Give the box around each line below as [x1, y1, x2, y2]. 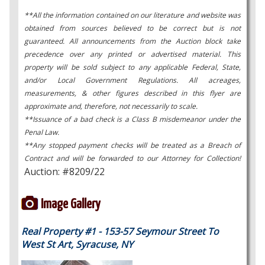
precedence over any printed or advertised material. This [24, 49, 241, 59]
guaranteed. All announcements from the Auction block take [24, 36, 241, 46]
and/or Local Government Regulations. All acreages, [24, 75, 241, 85]
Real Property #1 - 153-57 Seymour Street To [21, 225, 219, 238]
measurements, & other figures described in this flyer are [24, 88, 241, 98]
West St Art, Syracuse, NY [21, 238, 133, 251]
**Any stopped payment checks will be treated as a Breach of [24, 140, 241, 150]
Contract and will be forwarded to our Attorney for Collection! [24, 153, 241, 163]
